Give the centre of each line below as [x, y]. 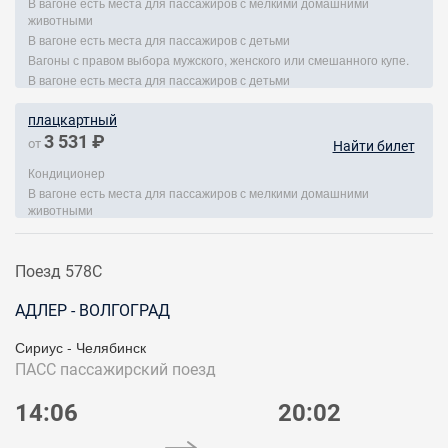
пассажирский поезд [138, 369]
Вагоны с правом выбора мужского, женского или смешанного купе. [218, 59]
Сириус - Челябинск [80, 347]
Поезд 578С [58, 271]
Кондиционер [66, 172]
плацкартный [72, 120]
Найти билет [373, 146]
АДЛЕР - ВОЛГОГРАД [92, 310]
